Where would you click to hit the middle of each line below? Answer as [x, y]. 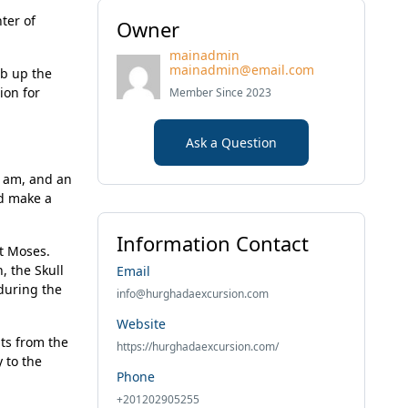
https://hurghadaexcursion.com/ [197, 347]
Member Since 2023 [220, 92]
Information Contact [212, 243]
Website [141, 324]
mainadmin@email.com [242, 70]
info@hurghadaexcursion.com [192, 294]
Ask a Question [231, 143]
